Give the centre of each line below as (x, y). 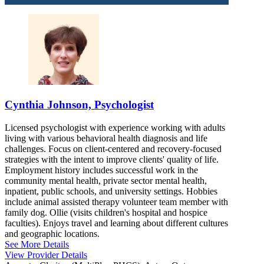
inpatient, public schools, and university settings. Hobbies (111, 191)
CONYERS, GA (32, 20)
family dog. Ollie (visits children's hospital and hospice (106, 212)
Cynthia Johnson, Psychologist (79, 105)
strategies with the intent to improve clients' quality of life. (112, 159)
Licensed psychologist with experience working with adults (115, 127)
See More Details (37, 244)
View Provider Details (46, 255)
